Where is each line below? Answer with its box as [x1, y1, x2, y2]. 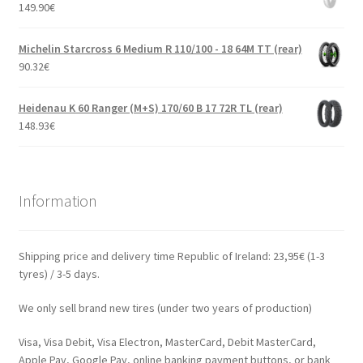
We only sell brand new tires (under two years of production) [18, 300, 312, 315]
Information [18, 190, 97, 211]
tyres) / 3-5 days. [18, 267, 100, 282]
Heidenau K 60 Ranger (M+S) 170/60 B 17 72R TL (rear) [18, 100, 283, 115]
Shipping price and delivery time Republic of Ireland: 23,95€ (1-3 [18, 249, 325, 264]
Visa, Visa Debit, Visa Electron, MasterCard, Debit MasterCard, [18, 334, 316, 349]
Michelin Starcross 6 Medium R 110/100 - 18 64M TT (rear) [18, 41, 302, 56]
